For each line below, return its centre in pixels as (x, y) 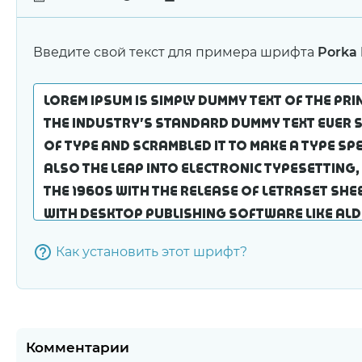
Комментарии (78, 347)
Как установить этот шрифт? (152, 251)
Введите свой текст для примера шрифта (175, 52)
